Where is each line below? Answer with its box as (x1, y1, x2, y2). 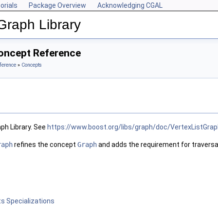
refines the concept (13, 141, 77, 149)
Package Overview (29, 1, 86, 9)
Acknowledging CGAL (97, 1, 163, 9)
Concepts (21, 62, 42, 68)
